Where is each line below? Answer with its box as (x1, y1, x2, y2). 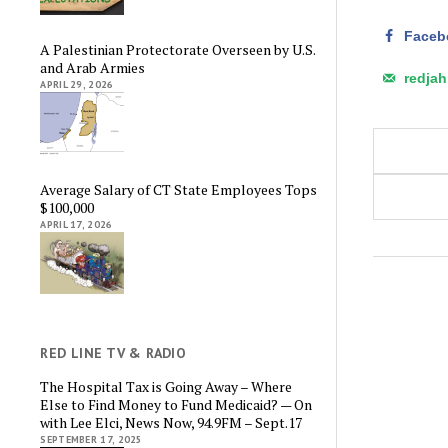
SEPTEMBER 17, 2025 (40, 432, 143, 446)
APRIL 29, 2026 (40, 78, 114, 92)
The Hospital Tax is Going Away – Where (40, 376, 293, 396)
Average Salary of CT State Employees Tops (40, 179, 318, 199)
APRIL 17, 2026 (40, 217, 113, 231)
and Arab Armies (40, 58, 146, 78)
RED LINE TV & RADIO (40, 344, 187, 363)
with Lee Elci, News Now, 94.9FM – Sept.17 (40, 412, 303, 432)
